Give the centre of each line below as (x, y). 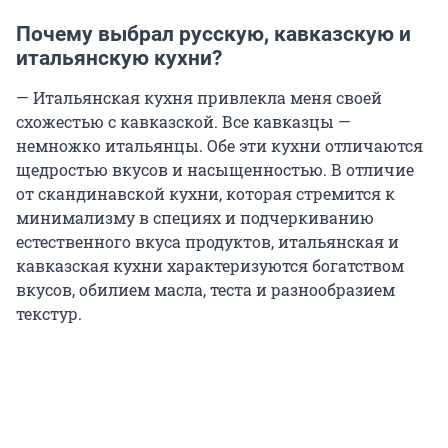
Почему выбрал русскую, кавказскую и (213, 33)
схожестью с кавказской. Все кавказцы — (183, 121)
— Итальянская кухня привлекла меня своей (199, 97)
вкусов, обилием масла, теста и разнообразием (205, 289)
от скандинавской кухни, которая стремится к (205, 193)
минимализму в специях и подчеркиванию (195, 217)
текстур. (49, 313)
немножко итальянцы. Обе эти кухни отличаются (219, 145)
